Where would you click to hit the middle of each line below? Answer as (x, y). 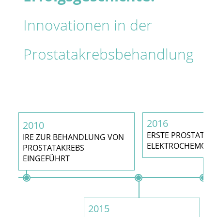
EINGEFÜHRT (46, 158)
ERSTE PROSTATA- (179, 135)
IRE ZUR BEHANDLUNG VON (73, 137)
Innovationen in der (88, 25)
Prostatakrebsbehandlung (108, 54)
